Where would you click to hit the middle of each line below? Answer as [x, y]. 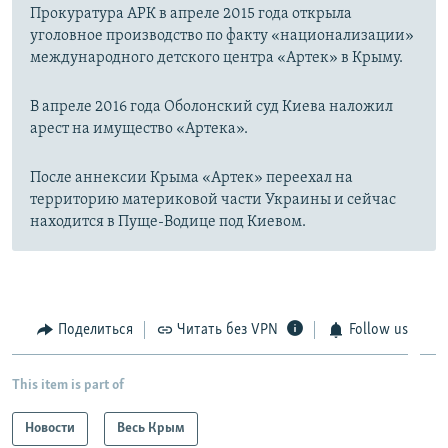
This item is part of [68, 386]
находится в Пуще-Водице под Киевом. [168, 221]
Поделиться [95, 329]
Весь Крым [151, 429]
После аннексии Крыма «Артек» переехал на [191, 177]
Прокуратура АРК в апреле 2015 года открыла [191, 13]
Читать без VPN [227, 329]
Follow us [378, 329]
